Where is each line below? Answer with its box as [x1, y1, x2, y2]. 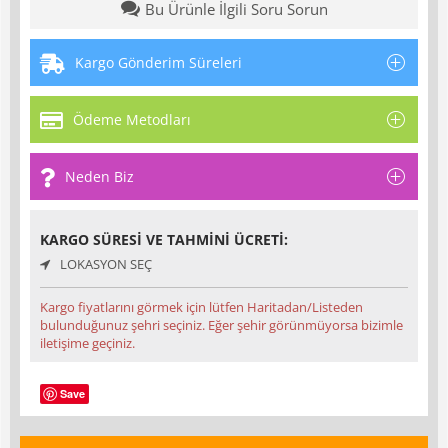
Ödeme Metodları [73, 110, 191, 130]
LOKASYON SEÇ [60, 255, 152, 274]
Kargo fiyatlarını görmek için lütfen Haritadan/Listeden [40, 298, 363, 317]
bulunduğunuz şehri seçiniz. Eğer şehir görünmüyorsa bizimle [40, 316, 403, 335]
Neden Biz [65, 167, 134, 187]
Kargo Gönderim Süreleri [75, 53, 242, 73]
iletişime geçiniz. [40, 334, 135, 353]
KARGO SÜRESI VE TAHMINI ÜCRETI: [40, 230, 288, 250]
